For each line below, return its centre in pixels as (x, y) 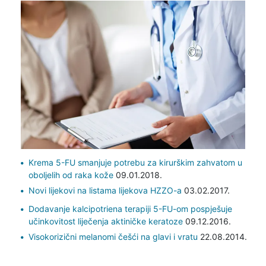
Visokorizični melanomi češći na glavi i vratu (113, 236)
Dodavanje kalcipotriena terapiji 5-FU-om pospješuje (130, 208)
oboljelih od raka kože (71, 175)
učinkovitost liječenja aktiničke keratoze (105, 221)
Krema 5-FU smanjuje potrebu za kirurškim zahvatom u (135, 162)
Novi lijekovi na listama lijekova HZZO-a (105, 190)
